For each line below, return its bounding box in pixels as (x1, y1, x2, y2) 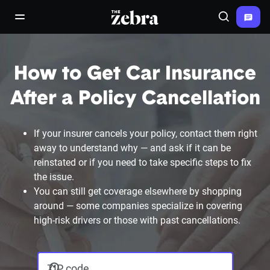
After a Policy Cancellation (10, 90, 260, 109)
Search (224, 17, 251, 27)
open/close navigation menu (19, 17, 130, 27)
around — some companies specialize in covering (34, 200, 242, 212)
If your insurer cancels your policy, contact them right (34, 128, 257, 139)
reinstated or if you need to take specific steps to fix (34, 157, 251, 168)
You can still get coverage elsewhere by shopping (34, 186, 242, 197)
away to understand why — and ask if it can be (34, 142, 231, 154)
